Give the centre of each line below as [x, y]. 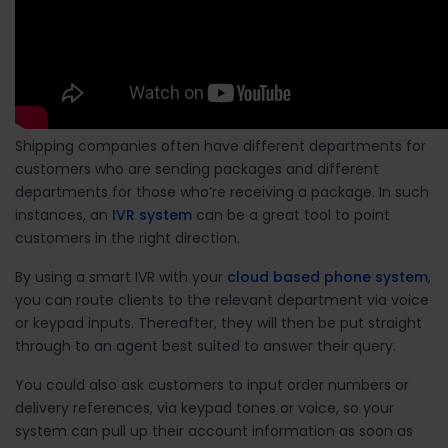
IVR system [152, 214]
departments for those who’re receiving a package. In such [222, 191]
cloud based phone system [327, 276]
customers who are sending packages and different [197, 168]
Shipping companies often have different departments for [220, 145]
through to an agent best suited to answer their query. [207, 345]
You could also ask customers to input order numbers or [212, 384]
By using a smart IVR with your [121, 276]
